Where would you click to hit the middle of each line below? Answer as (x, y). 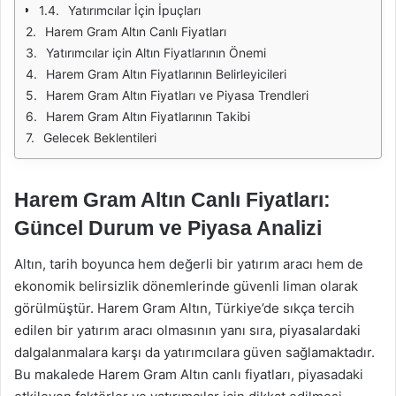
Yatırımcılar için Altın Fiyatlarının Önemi (156, 53)
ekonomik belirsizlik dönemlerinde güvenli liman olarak (186, 286)
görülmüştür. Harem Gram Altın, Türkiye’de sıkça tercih (184, 308)
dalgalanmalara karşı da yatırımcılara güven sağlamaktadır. (194, 352)
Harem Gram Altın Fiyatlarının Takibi (148, 116)
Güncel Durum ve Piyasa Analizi (168, 228)
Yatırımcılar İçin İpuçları (134, 10)
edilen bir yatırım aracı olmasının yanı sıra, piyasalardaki (187, 330)
